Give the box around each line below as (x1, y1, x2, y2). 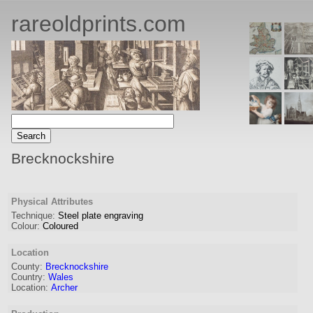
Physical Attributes (11, 196, 93, 207)
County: (11, 261, 43, 272)
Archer (51, 282, 78, 293)
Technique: (11, 210, 55, 221)
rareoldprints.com (11, 11, 186, 36)
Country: (11, 272, 45, 282)
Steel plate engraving (58, 210, 143, 221)
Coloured (43, 221, 78, 231)
